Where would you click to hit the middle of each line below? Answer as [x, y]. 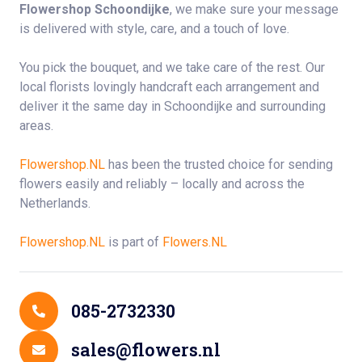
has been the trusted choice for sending [219, 164]
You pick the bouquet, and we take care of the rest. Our [172, 67]
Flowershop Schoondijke [95, 9]
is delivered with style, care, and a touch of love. [154, 29]
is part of [134, 242]
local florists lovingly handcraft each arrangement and [169, 87]
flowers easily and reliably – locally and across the [162, 184]
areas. [36, 126]
